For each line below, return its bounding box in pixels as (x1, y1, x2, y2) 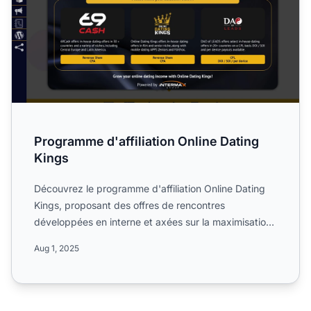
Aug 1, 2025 (34, 242, 79, 253)
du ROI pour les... (34, 232, 112, 244)
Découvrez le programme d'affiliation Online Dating (34, 182, 265, 194)
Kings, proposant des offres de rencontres (34, 199, 225, 211)
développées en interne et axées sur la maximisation (34, 215, 271, 228)
